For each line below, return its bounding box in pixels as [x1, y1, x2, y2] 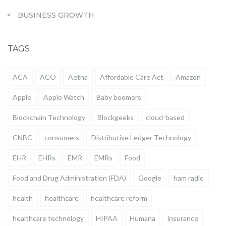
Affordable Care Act [100, 73, 163, 82]
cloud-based [146, 113, 185, 122]
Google [138, 174, 161, 183]
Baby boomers [96, 93, 141, 102]
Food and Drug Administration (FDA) [13, 174, 126, 183]
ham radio [174, 174, 204, 183]
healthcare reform [91, 194, 147, 203]
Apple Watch [43, 93, 84, 102]
